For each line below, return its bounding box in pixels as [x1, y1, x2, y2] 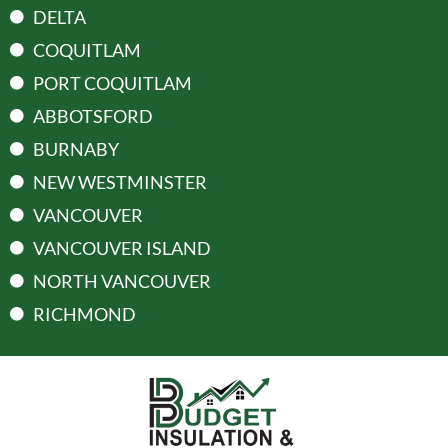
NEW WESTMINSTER [32, 170, 207, 193]
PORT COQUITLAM [32, 71, 192, 94]
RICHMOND [32, 302, 136, 325]
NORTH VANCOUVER [32, 269, 211, 292]
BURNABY [32, 137, 119, 160]
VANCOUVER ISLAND [32, 236, 211, 259]
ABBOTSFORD [32, 104, 153, 127]
